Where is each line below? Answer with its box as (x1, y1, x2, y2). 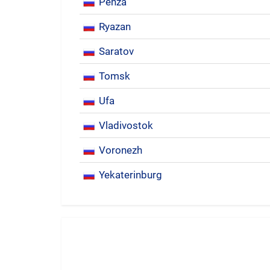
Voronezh (99, 144, 142, 156)
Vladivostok (99, 119, 153, 131)
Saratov (99, 45, 134, 57)
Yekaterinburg (99, 169, 162, 181)
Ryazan (99, 20, 131, 33)
